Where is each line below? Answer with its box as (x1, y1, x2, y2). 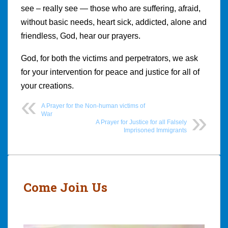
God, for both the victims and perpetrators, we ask (21, 53, 198, 63)
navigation (7, 165, 75, 182)
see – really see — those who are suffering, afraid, (21, 4, 201, 13)
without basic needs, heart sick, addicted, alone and (21, 17, 207, 26)
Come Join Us (23, 179, 107, 195)
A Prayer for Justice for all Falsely (96, 118, 187, 126)
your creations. (21, 81, 76, 90)
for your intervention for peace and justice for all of (21, 67, 199, 76)
